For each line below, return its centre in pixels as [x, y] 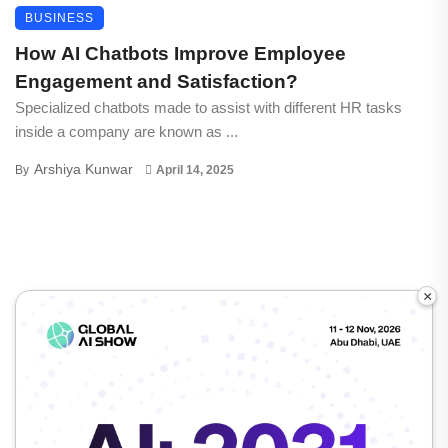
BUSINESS [59, 17]
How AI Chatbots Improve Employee [180, 53]
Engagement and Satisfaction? [156, 81]
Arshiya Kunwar [83, 168]
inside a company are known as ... [126, 131]
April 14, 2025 [194, 169]
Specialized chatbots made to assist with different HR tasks [208, 107]
